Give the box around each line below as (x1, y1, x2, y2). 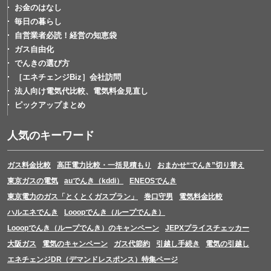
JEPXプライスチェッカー (165, 223, 249, 232)
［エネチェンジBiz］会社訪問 (15, 72, 121, 82)
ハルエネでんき (7, 207, 58, 217)
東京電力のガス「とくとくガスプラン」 (7, 192, 138, 201)
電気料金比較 (179, 192, 223, 201)
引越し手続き (156, 239, 200, 248)
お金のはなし (15, 2, 62, 12)
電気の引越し (206, 239, 249, 248)
